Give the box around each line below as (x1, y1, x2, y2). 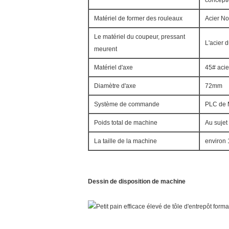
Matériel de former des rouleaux (94, 15, 182, 22)
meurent (94, 45, 117, 53)
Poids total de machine (94, 119, 157, 126)
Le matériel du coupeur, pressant (94, 33, 185, 40)
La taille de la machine (94, 138, 157, 145)
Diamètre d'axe (94, 82, 136, 89)
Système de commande (94, 101, 159, 108)
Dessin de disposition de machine (88, 178, 186, 185)
